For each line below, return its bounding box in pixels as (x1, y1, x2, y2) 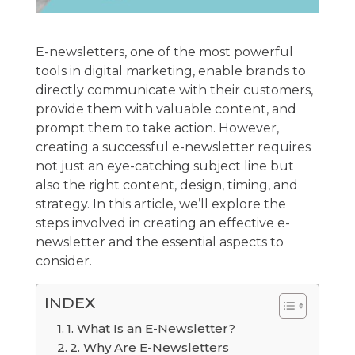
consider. (35, 253, 92, 269)
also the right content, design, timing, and (35, 177, 298, 193)
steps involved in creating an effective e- (35, 215, 290, 231)
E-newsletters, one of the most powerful (35, 44, 293, 59)
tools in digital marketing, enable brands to (35, 63, 306, 78)
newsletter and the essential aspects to (35, 234, 284, 250)
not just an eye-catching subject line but (35, 158, 294, 174)
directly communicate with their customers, (35, 82, 313, 97)
